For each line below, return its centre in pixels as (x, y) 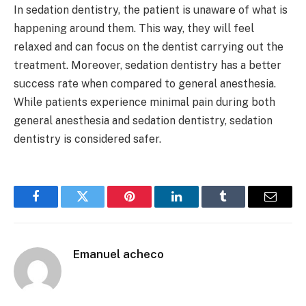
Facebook (58, 207)
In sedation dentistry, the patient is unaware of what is (151, 10)
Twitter (99, 207)
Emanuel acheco (119, 254)
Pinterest (150, 207)
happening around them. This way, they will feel (134, 29)
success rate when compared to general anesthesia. (145, 84)
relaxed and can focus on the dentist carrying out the (149, 47)
